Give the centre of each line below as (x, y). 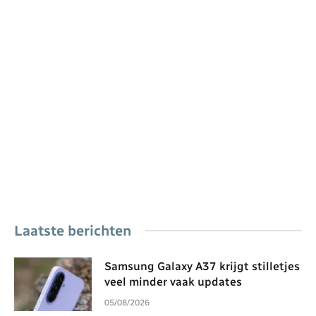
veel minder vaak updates (173, 281)
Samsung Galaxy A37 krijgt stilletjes (202, 266)
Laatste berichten (73, 230)
